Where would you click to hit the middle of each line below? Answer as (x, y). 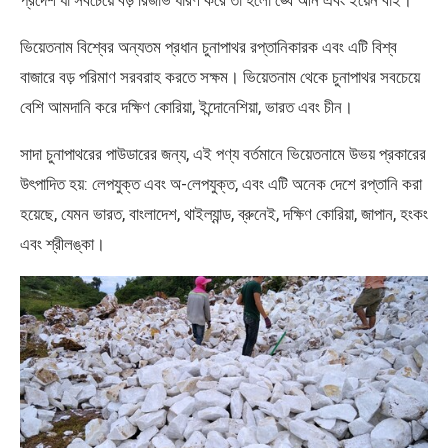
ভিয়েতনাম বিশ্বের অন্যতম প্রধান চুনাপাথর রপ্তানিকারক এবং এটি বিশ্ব (208, 46)
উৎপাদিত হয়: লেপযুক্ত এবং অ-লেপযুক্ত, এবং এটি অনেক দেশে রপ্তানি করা (221, 183)
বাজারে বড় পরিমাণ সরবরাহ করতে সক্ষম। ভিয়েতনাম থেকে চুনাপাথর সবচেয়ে (220, 76)
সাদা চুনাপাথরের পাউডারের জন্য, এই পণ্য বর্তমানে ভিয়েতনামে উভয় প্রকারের (223, 153)
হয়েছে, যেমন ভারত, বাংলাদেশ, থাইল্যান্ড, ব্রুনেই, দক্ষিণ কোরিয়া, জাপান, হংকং (224, 213)
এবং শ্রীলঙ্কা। (62, 243)
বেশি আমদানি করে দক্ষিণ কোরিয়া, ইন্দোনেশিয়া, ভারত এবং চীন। (186, 106)
